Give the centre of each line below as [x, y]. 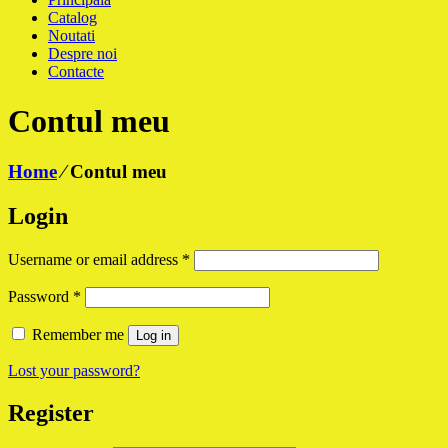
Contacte [76, 72]
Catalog [72, 18]
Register [51, 412]
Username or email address [95, 259]
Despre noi [82, 54]
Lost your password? [74, 370]
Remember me [78, 334]
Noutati [71, 36]
